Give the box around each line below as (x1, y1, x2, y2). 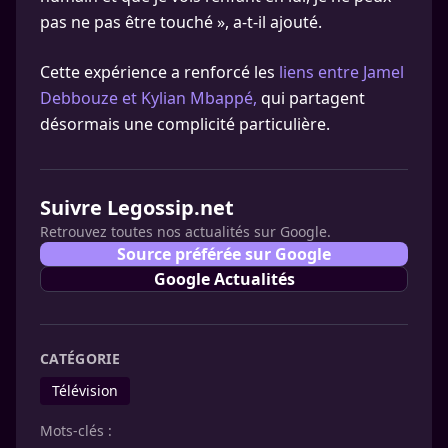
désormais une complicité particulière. (40, 113, 330, 135)
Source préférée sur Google (117, 243, 331, 265)
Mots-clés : (40, 421, 112, 440)
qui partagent (257, 87, 365, 109)
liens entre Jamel (279, 61, 404, 83)
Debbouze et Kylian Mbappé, (40, 87, 257, 109)
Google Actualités (153, 268, 295, 290)
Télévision (52, 381, 118, 400)
